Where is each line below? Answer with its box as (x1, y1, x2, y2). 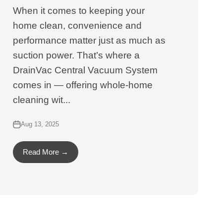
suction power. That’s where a (13, 50, 140, 60)
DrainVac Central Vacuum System (13, 65, 158, 75)
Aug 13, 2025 (21, 120, 59, 128)
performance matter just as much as (13, 35, 166, 46)
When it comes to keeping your (13, 5, 145, 16)
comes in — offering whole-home (13, 80, 153, 90)
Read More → (23, 148, 69, 156)
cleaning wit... (13, 95, 71, 105)
